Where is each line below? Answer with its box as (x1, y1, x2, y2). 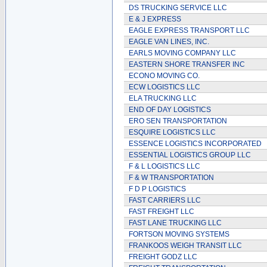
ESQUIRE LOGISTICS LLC (129, 128, 216, 136)
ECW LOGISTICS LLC (129, 83, 200, 91)
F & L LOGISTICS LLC (129, 162, 200, 170)
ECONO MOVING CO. (129, 72, 200, 80)
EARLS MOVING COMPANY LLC (129, 49, 236, 57)
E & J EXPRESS (129, 15, 181, 23)
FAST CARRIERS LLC (129, 196, 201, 204)
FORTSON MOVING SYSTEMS (129, 230, 229, 238)
